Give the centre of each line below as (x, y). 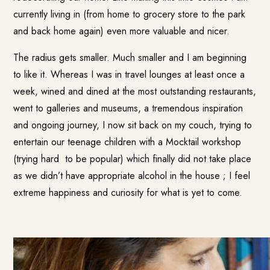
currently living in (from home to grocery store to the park (130, 14)
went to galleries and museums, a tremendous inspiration (128, 108)
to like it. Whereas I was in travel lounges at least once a (129, 74)
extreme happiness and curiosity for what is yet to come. (128, 192)
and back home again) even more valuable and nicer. (122, 31)
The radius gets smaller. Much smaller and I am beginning (130, 57)
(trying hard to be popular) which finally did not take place (133, 159)
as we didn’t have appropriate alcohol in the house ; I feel (132, 175)
